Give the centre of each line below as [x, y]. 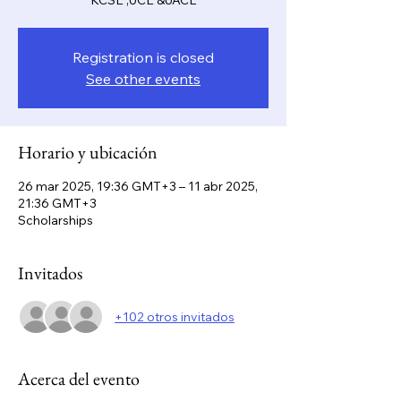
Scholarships [55, 220]
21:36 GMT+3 [57, 203]
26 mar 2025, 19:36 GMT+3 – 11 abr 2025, [138, 186]
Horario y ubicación [88, 152]
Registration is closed [143, 57]
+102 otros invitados [175, 316]
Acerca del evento [79, 379]
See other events [143, 79]
